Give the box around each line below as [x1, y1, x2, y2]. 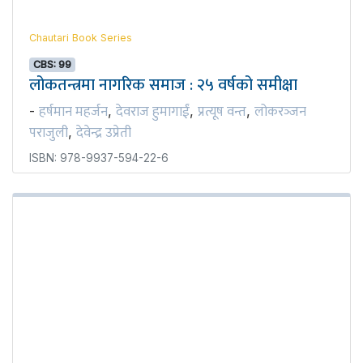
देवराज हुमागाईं [116, 100, 190, 123]
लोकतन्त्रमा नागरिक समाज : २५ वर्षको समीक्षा [29, 70, 297, 99]
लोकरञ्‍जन [254, 100, 306, 123]
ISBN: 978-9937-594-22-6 [29, 151, 169, 164]
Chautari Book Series [29, 31, 132, 44]
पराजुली [29, 121, 68, 144]
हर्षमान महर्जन [39, 100, 108, 123]
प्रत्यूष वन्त [198, 100, 246, 123]
